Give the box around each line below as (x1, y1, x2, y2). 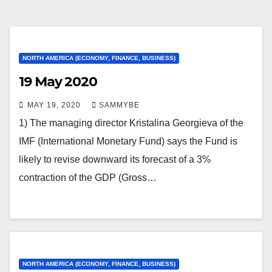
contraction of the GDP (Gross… (19, 172, 157, 183)
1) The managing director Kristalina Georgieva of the (19, 118, 243, 128)
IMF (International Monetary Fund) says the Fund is (19, 136, 237, 146)
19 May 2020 (19, 73, 97, 90)
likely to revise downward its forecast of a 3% (19, 154, 211, 165)
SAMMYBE (99, 101, 140, 109)
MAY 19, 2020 (27, 101, 83, 109)
